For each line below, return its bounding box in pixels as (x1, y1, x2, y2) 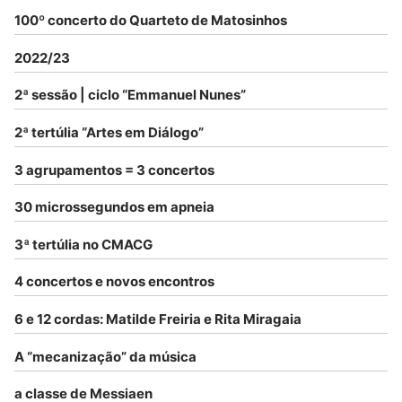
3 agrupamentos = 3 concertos (14, 161, 214, 179)
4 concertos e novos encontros (14, 273, 214, 291)
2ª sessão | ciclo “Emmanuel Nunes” (14, 86, 246, 104)
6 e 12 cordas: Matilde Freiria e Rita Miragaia (14, 310, 301, 328)
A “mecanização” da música (14, 347, 197, 365)
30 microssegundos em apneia (14, 198, 214, 216)
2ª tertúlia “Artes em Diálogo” (14, 123, 204, 141)
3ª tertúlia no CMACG (14, 235, 153, 253)
